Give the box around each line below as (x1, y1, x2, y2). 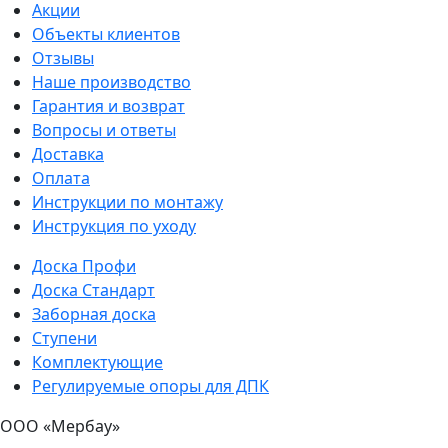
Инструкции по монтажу (32, 190, 223, 213)
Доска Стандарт (32, 278, 155, 301)
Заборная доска (32, 302, 156, 325)
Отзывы (32, 46, 94, 69)
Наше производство (32, 70, 191, 93)
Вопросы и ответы (32, 118, 176, 141)
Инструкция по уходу (32, 214, 196, 237)
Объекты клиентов (32, 22, 180, 45)
